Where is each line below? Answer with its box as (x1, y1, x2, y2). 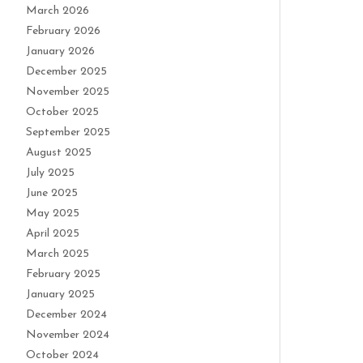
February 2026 (26, 25, 100, 37)
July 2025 (26, 167, 75, 179)
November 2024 (26, 329, 109, 341)
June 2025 (26, 187, 78, 199)
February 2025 (26, 268, 100, 280)
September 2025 (26, 126, 110, 139)
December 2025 (26, 66, 107, 78)
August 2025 (26, 147, 92, 159)
